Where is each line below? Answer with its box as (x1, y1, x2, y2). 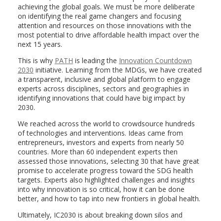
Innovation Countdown (118, 56, 192, 66)
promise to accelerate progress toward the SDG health (17, 166, 193, 176)
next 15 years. (17, 39, 62, 49)
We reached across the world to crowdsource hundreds (17, 119, 195, 129)
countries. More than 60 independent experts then (17, 147, 178, 157)
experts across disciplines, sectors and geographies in (17, 84, 189, 94)
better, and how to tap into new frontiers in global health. (17, 194, 200, 204)
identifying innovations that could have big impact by (17, 93, 185, 103)
